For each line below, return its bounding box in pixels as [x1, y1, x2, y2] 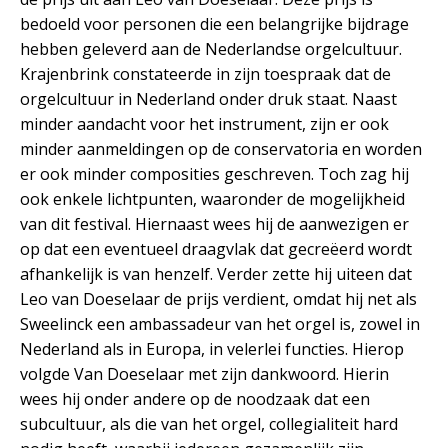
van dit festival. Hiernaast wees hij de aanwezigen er [20, 213, 409, 236]
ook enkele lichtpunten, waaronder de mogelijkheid [20, 188, 405, 211]
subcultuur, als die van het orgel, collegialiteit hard [20, 413, 398, 436]
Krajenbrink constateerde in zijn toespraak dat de [20, 63, 391, 86]
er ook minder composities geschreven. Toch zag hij [20, 163, 409, 186]
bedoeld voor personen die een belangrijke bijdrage [20, 13, 409, 36]
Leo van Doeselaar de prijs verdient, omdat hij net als [20, 288, 417, 311]
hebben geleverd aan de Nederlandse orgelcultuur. [20, 38, 402, 61]
